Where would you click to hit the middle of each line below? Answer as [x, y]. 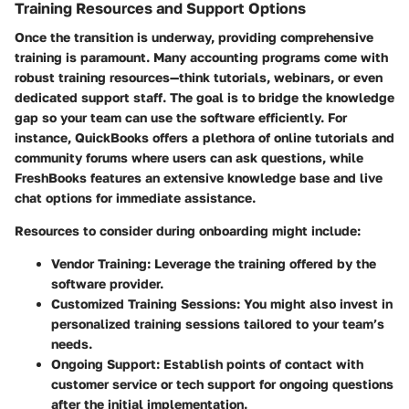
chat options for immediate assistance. [135, 197]
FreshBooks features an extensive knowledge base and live [199, 177]
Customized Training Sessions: [146, 303]
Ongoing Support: [105, 363]
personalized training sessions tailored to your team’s [218, 323]
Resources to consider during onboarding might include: [188, 230]
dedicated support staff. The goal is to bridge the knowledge [204, 97]
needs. [72, 343]
